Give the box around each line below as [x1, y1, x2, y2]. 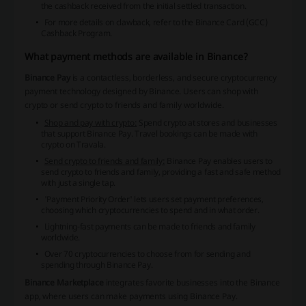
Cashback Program [41, 27, 111, 39]
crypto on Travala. [41, 138, 106, 150]
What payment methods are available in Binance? [25, 49, 248, 63]
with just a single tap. [41, 176, 116, 189]
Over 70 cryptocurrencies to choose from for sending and [44, 247, 251, 260]
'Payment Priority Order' [44, 193, 133, 205]
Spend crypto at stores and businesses [137, 116, 277, 128]
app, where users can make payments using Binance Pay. [25, 290, 238, 302]
